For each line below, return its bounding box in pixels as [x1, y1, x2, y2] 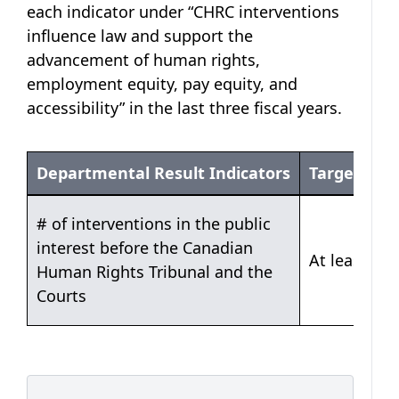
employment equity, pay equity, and [27, 72, 297, 94]
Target [309, 161, 361, 183]
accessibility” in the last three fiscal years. [27, 96, 342, 118]
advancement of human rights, [27, 48, 260, 70]
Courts [37, 284, 86, 306]
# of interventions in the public [37, 212, 271, 234]
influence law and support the [27, 24, 253, 46]
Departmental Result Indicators [37, 161, 290, 183]
